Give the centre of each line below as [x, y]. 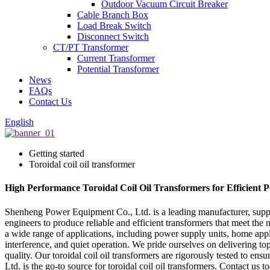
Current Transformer [116, 58]
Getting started [57, 153]
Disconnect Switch [113, 36]
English [19, 122]
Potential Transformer [118, 69]
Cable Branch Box [113, 15]
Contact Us [50, 102]
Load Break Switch [114, 26]
